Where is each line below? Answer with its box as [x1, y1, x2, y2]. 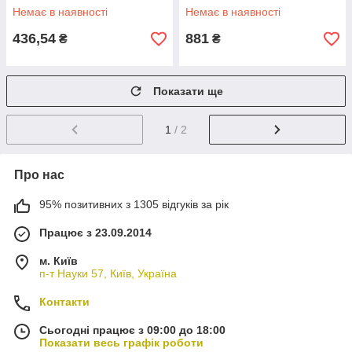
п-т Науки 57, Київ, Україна [39, 267, 177, 280]
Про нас [14, 168, 64, 182]
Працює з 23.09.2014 [39, 226, 152, 240]
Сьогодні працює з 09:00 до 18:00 [39, 324, 225, 337]
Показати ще [153, 85, 223, 98]
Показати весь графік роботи [39, 336, 203, 350]
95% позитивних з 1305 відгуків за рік [39, 198, 229, 211]
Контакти [39, 295, 90, 309]
